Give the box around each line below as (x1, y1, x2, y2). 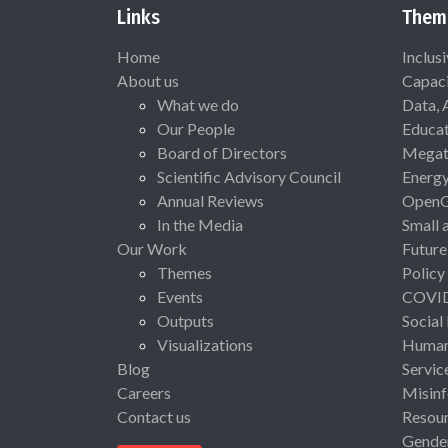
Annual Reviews (157, 190, 264, 210)
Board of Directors (157, 142, 287, 162)
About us (117, 70, 179, 90)
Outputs (157, 310, 214, 330)
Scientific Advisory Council (157, 166, 341, 186)
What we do (157, 94, 239, 114)
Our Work (117, 238, 187, 258)
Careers (117, 382, 171, 402)
